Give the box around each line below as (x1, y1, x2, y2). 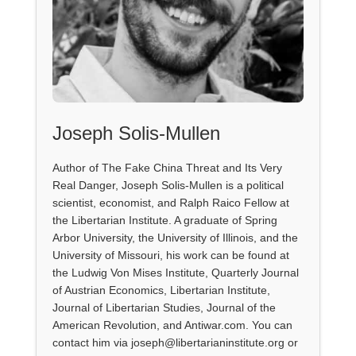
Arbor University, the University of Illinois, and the (52, 230, 298, 244)
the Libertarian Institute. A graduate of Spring (52, 213, 277, 226)
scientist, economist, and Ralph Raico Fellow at (52, 195, 289, 209)
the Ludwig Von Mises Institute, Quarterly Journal (52, 265, 299, 279)
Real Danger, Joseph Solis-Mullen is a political (52, 178, 284, 192)
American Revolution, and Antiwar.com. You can (52, 318, 292, 331)
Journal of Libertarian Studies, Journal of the (52, 300, 276, 314)
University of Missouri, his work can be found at (52, 248, 289, 261)
